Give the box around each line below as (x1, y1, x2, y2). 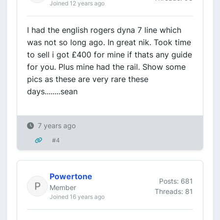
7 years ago (38, 121, 76, 130)
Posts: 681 (159, 176, 193, 185)
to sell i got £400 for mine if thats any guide (27, 50, 192, 59)
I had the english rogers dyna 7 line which (27, 25, 181, 35)
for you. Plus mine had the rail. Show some (27, 62, 186, 72)
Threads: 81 (155, 187, 193, 195)
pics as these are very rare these (27, 74, 148, 84)
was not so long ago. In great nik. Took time (27, 37, 191, 47)
